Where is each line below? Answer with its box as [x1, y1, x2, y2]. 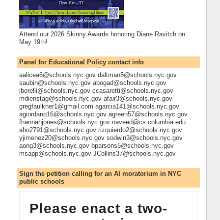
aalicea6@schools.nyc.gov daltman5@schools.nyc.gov [19, 71, 177, 79]
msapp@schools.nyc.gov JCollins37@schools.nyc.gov [19, 150, 176, 158]
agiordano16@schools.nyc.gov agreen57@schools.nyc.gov [19, 110, 188, 118]
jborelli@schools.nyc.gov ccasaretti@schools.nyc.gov [19, 87, 173, 95]
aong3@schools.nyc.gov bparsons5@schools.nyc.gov [19, 142, 174, 150]
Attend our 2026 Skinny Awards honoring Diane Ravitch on [19, 30, 185, 38]
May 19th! [19, 38, 48, 46]
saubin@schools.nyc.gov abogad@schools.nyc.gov [19, 79, 166, 87]
